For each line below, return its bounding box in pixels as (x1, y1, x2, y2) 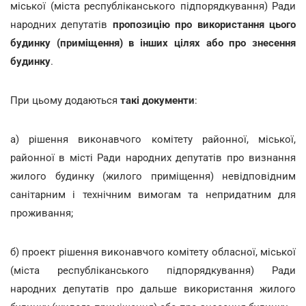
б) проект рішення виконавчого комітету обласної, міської (10, 245, 296, 258)
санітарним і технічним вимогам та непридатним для (10, 188, 296, 201)
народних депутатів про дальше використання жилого (10, 282, 296, 295)
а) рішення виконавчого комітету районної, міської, (10, 133, 296, 145)
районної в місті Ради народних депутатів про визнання (10, 151, 296, 164)
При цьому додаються (10, 94, 120, 107)
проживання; (10, 206, 73, 219)
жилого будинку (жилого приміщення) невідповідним (10, 169, 296, 182)
